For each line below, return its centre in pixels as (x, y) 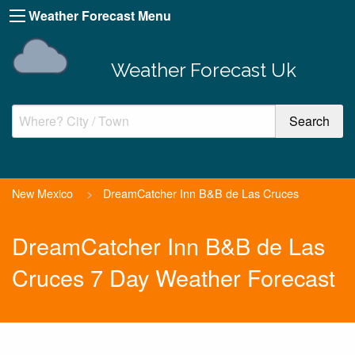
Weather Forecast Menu (100, 15)
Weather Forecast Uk (203, 70)
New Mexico (42, 193)
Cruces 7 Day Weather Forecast (174, 277)
